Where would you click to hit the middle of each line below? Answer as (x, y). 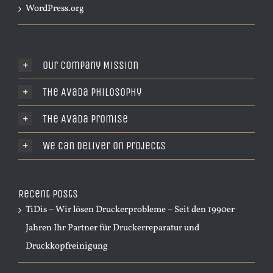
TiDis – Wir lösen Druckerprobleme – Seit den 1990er (130, 210)
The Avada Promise (85, 119)
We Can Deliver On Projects (104, 145)
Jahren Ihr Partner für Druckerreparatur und (112, 228)
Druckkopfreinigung (67, 246)
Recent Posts (48, 193)
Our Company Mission (90, 65)
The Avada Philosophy (92, 92)
